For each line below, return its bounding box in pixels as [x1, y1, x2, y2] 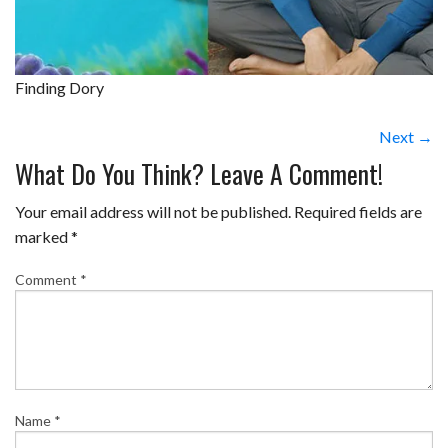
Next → [379, 126, 433, 146]
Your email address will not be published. [15, 201, 291, 221]
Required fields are [294, 201, 422, 221]
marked [15, 226, 71, 246]
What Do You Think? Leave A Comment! [15, 153, 383, 192]
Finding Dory [15, 77, 104, 97]
